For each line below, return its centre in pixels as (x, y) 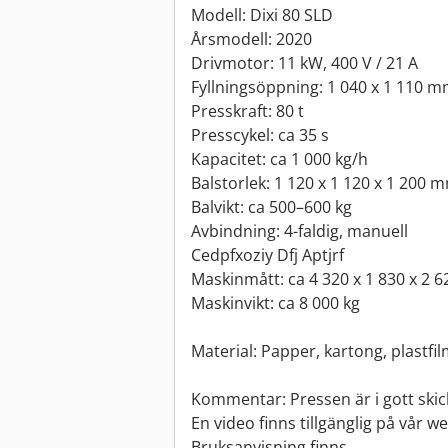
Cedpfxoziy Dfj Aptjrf (267, 255)
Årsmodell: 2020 (251, 39)
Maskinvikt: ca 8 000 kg (275, 303)
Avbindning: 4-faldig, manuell (299, 231)
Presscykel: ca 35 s (260, 135)
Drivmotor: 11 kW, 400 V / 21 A (304, 63)
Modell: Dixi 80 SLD (262, 15)
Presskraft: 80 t (247, 111)
